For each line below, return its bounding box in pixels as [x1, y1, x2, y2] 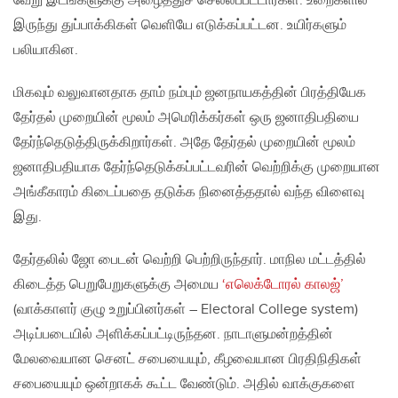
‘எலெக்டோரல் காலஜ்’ [222, 276, 344, 294]
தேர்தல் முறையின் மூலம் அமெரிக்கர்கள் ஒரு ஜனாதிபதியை [13, 109, 359, 127]
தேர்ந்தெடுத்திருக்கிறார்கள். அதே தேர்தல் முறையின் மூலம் [13, 134, 355, 152]
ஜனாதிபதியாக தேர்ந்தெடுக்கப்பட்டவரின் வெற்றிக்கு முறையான [13, 159, 380, 177]
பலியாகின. [13, 42, 78, 60]
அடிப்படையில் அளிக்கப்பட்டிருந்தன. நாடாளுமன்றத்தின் [13, 326, 333, 344]
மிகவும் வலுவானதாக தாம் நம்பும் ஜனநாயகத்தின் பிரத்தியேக [13, 84, 366, 102]
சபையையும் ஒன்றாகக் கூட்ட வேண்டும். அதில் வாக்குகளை [13, 376, 355, 394]
